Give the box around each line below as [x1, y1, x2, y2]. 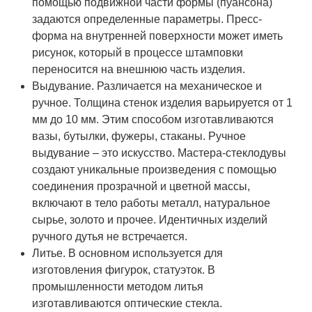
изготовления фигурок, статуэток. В [32, 264, 216, 276]
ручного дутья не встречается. [32, 231, 188, 243]
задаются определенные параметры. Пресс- [32, 13, 263, 26]
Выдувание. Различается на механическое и [32, 80, 263, 93]
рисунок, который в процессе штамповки [32, 47, 244, 59]
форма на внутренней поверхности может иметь [32, 30, 283, 42]
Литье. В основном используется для [32, 247, 224, 260]
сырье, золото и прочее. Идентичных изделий [32, 214, 268, 226]
